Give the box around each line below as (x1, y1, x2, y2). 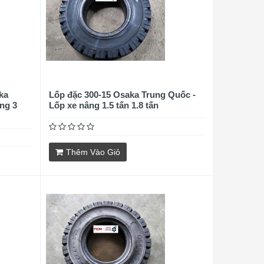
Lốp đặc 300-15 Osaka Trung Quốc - (48, 90, 196, 100)
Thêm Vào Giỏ (65, 147, 120, 157)
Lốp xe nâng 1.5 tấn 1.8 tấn (48, 100, 159, 110)
